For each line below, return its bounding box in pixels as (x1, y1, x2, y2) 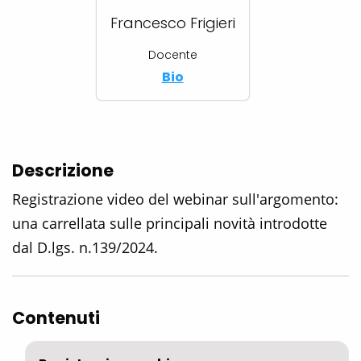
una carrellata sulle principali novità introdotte (12, 214, 327, 234)
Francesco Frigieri (110, 13, 235, 34)
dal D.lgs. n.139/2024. (12, 238, 158, 258)
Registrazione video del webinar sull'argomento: (12, 189, 338, 210)
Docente (147, 47, 197, 64)
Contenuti (12, 306, 100, 330)
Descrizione (12, 159, 114, 183)
